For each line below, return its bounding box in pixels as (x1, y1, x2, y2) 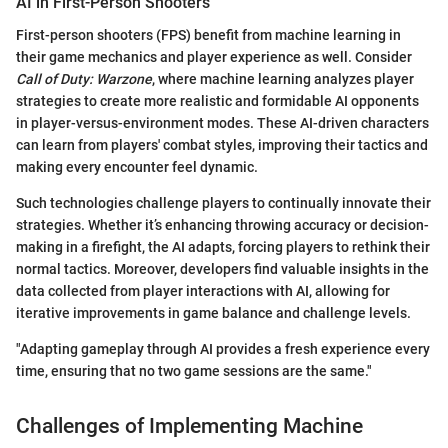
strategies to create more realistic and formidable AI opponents (16, 92, 419, 109)
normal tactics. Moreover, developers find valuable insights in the (16, 260, 429, 277)
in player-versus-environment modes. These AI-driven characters (16, 114, 429, 131)
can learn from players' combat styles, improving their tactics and (16, 136, 428, 153)
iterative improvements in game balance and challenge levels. (16, 304, 411, 321)
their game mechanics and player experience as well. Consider (16, 48, 412, 65)
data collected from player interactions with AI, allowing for (16, 282, 390, 299)
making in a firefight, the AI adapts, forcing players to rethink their (16, 238, 430, 255)
